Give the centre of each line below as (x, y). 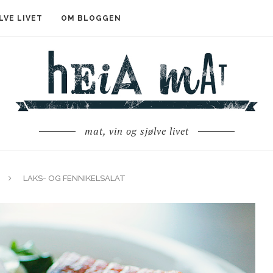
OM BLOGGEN (91, 18)
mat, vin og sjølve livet (136, 131)
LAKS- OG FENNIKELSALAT (74, 178)
